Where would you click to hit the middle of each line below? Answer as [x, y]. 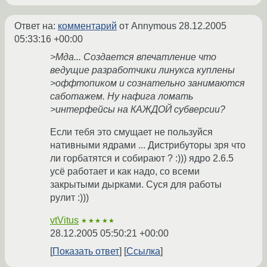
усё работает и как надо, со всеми [125, 172]
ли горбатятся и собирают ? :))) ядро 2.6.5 [142, 159]
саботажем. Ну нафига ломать [122, 97]
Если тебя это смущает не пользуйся [131, 132]
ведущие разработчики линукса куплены [142, 70]
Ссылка [143, 252]
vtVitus [64, 221]
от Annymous [148, 26]
